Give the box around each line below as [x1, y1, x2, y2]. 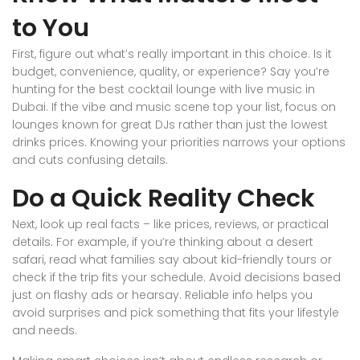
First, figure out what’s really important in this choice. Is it [12, 46, 332, 63]
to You [12, 11, 89, 46]
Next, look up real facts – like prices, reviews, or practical [12, 216, 329, 233]
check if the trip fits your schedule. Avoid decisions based [12, 269, 341, 286]
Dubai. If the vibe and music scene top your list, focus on [12, 99, 336, 116]
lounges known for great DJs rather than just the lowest [12, 117, 328, 133]
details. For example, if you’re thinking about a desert [12, 234, 313, 251]
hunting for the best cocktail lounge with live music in [12, 81, 315, 98]
